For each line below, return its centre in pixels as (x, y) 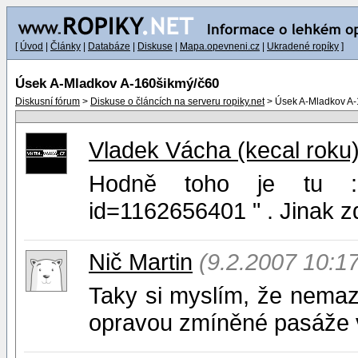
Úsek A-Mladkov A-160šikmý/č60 (117, 84)
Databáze (109, 46)
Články (66, 46)
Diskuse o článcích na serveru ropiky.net (177, 101)
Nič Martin (141, 262)
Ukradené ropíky (303, 46)
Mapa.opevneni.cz (220, 46)
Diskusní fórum (48, 101)
